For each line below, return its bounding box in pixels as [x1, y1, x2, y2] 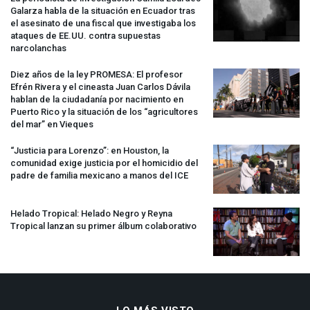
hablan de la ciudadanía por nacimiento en [10, 94, 183, 105]
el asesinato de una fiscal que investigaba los [10, 18, 196, 29]
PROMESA [90, 69, 132, 80]
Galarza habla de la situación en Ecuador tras [10, 6, 195, 17]
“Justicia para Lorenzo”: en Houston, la [10, 145, 169, 156]
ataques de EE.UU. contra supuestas [10, 30, 161, 42]
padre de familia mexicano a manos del [10, 170, 174, 181]
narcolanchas [10, 43, 66, 54]
